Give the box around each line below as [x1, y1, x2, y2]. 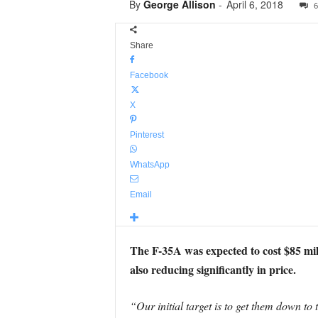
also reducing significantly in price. [129, 261, 296, 278]
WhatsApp [129, 160, 170, 170]
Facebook [129, 70, 168, 80]
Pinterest [129, 130, 164, 140]
